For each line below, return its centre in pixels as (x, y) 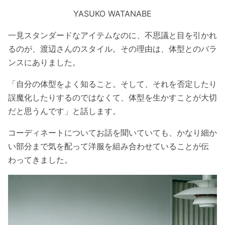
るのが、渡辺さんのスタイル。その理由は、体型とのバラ (113, 49)
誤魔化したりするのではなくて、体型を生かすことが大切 (113, 98)
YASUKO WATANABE (113, 14)
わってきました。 (40, 160)
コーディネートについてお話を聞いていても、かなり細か (113, 133)
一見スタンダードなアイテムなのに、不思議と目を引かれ (113, 35)
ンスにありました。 (44, 63)
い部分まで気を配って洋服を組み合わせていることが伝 (108, 146)
